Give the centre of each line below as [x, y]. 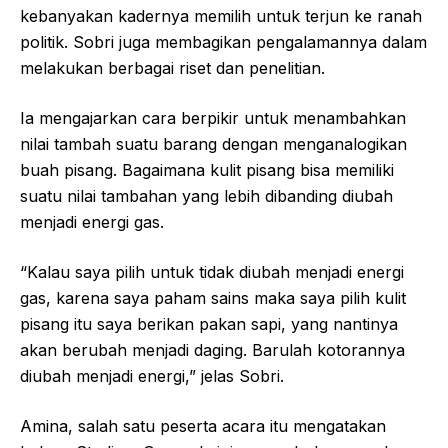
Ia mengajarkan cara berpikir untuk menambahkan [213, 117]
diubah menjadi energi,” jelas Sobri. [152, 375]
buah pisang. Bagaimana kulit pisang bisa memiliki [207, 169]
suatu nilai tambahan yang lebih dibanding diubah [206, 195]
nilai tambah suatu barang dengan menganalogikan [213, 143]
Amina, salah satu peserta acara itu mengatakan [203, 425]
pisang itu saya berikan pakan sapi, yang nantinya [209, 323]
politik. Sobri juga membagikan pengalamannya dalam [223, 41]
